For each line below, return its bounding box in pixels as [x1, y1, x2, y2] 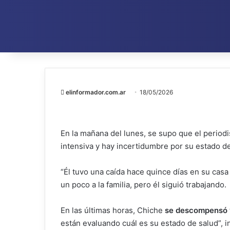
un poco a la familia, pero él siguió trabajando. [61, 179, 226, 189]
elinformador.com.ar [66, 88, 126, 96]
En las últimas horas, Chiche [61, 205, 165, 215]
